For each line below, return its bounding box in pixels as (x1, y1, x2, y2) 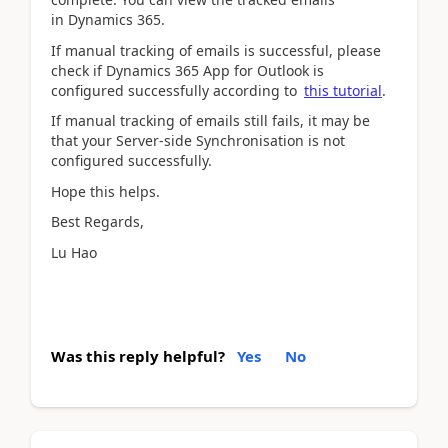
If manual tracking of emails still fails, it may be (51, 111, 370, 130)
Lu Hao (51, 242, 97, 262)
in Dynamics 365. (51, 10, 165, 29)
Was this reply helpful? (51, 346, 225, 366)
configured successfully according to (51, 80, 301, 100)
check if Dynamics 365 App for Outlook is (51, 60, 324, 80)
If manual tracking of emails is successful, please (51, 40, 381, 60)
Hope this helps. (51, 181, 160, 201)
